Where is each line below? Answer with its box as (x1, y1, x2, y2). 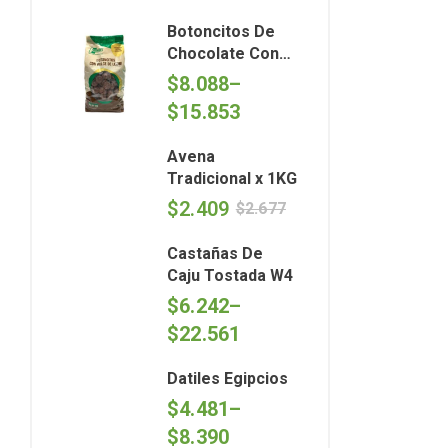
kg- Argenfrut (167, 87, 272, 107)
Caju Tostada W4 (167, 265, 293, 285)
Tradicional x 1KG (167, 168, 297, 188)
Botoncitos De (167, 21, 275, 41)
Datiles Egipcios (167, 368, 288, 388)
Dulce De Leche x (167, 65, 298, 85)
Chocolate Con (167, 43, 279, 63)
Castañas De (167, 243, 263, 263)
